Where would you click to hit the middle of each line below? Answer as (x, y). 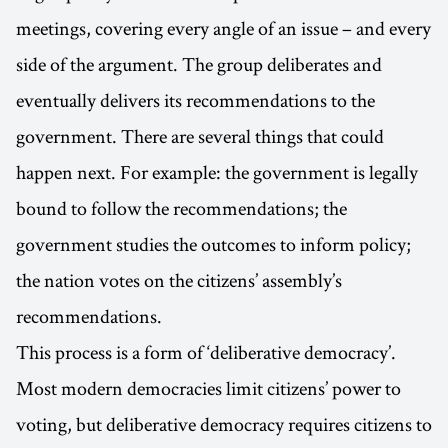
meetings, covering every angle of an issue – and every (223, 28)
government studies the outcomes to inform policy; (213, 244)
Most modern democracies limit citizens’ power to (208, 388)
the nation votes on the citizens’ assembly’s (179, 280)
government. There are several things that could (200, 136)
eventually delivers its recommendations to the (195, 100)
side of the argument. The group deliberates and (199, 64)
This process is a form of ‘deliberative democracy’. (206, 352)
